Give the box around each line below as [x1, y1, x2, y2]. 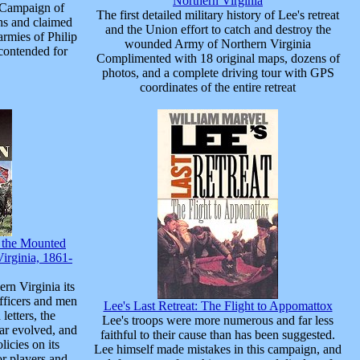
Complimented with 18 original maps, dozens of [96, 51, 340, 65]
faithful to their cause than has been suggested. [100, 328, 335, 342]
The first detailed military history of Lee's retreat [96, 8, 339, 22]
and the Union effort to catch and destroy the [104, 22, 331, 36]
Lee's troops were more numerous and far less [102, 313, 333, 327]
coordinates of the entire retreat [140, 80, 296, 94]
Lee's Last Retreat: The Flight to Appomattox [103, 299, 333, 313]
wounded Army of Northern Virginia [125, 37, 311, 51]
